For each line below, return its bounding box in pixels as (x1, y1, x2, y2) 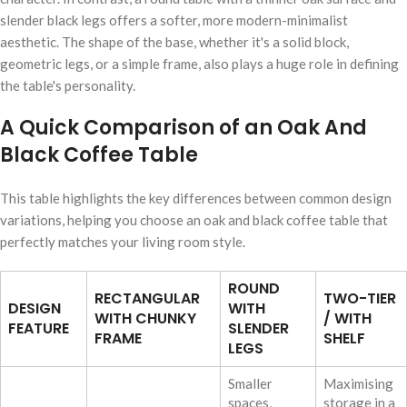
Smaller (228, 375, 273, 392)
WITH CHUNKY (94, 308, 196, 330)
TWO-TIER (323, 288, 396, 310)
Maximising (323, 375, 393, 392)
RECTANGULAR (94, 288, 200, 310)
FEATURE (8, 318, 69, 340)
